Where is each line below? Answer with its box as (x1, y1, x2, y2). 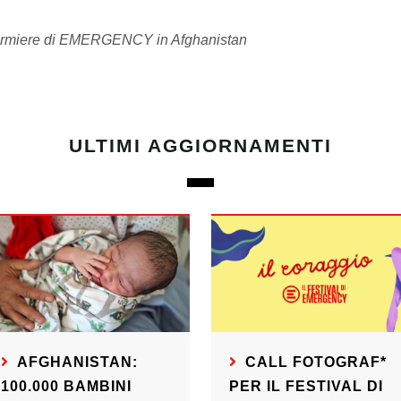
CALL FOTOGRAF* (244, 354, 387, 371)
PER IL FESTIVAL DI (228, 379, 383, 395)
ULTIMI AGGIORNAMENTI (69, 135, 332, 157)
